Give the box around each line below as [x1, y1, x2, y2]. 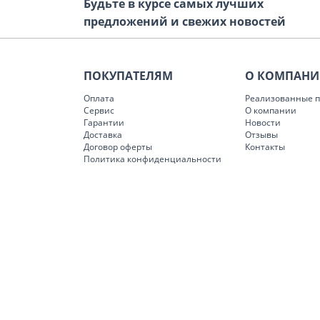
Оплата [84, 92, 114, 104]
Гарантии [84, 116, 124, 129]
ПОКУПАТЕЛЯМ [84, 68, 173, 84]
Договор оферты [84, 141, 152, 153]
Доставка [84, 129, 122, 141]
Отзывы [245, 129, 278, 141]
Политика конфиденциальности [84, 153, 221, 165]
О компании [245, 104, 296, 116]
